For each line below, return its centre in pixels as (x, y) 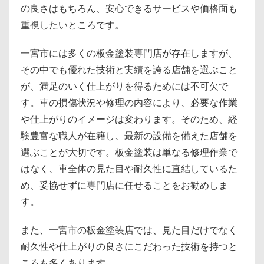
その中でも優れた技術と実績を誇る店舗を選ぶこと (129, 70)
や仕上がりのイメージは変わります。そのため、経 (129, 119)
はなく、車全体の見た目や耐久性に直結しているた (129, 169)
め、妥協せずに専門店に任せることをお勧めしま (124, 185)
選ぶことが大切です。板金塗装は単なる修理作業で (129, 152)
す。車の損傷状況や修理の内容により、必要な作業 (129, 103)
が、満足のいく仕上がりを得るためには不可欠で (124, 86)
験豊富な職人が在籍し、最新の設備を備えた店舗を (129, 136)
